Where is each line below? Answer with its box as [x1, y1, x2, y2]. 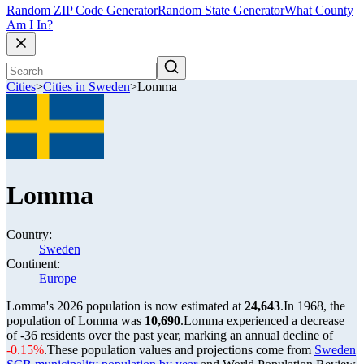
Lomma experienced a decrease [184, 314, 344, 327]
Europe [39, 271, 76, 285]
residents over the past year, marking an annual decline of [37, 328, 333, 342]
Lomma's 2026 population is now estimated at [6, 299, 245, 313]
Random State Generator [158, 3, 284, 18]
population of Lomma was [6, 314, 145, 327]
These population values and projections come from [47, 343, 314, 357]
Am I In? [6, 18, 53, 32]
